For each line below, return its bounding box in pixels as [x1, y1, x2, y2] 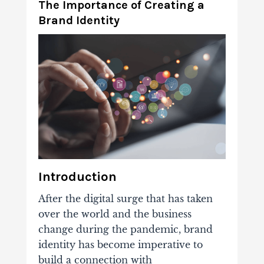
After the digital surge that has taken [38, 193, 213, 205]
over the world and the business [38, 208, 192, 220]
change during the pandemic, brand [38, 223, 213, 236]
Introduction [38, 169, 117, 185]
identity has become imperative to [38, 239, 203, 251]
